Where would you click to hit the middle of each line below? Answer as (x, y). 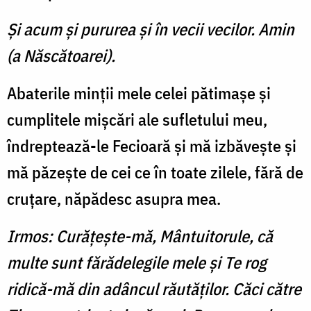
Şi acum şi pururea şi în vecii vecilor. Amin (151, 30)
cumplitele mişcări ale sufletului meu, (137, 120)
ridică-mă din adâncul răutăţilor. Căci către (154, 289)
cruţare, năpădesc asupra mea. (114, 199)
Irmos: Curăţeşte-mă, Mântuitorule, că (140, 236)
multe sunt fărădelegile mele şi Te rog (137, 263)
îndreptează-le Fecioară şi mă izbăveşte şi (152, 146)
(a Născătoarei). (61, 56)
